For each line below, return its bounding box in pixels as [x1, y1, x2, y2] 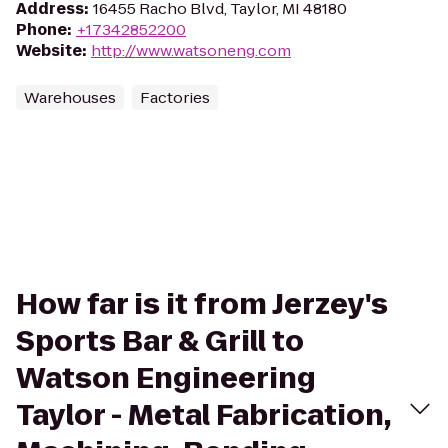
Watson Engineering [16, 359, 316, 398]
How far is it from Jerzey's [16, 285, 388, 324]
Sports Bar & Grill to [16, 322, 304, 361]
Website [16, 40, 82, 61]
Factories [140, 87, 210, 108]
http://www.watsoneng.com [91, 40, 291, 61]
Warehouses [24, 87, 116, 108]
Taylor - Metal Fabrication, [16, 396, 391, 435]
